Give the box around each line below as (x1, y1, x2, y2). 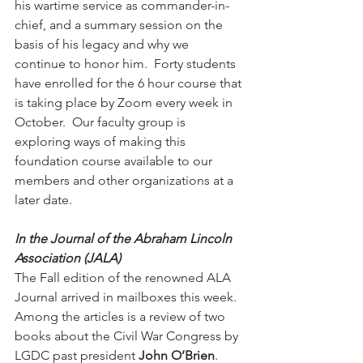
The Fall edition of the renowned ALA (15, 269, 234, 285)
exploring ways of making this (15, 133, 189, 149)
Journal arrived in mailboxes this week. (15, 288, 243, 305)
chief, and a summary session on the (15, 16, 226, 32)
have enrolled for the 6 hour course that (15, 75, 245, 91)
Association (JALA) (15, 250, 121, 266)
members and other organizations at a (15, 172, 237, 188)
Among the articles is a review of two (15, 308, 228, 324)
